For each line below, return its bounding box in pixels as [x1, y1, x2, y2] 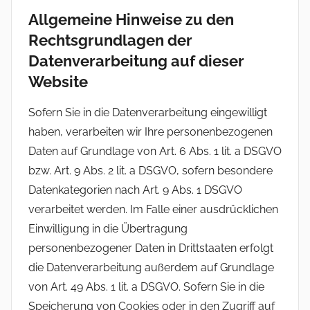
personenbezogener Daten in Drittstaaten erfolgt [28, 241, 273, 255]
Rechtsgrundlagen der [28, 30, 192, 49]
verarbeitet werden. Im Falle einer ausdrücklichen [28, 203, 278, 217]
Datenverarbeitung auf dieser [28, 51, 244, 70]
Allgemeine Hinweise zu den [28, 10, 234, 28]
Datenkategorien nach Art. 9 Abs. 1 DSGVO [28, 183, 242, 197]
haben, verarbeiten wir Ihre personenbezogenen [28, 125, 273, 139]
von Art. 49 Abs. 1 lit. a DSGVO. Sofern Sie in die [28, 280, 264, 294]
